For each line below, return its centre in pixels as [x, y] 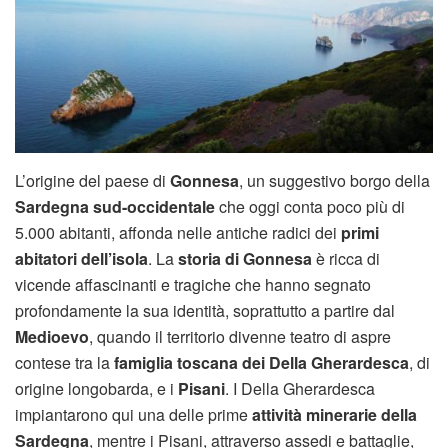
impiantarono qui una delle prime [133, 414]
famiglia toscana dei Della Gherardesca [261, 362]
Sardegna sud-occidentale [115, 206]
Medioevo [52, 336]
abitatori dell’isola [81, 258]
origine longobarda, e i [96, 388]
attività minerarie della [334, 414]
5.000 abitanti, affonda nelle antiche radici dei [178, 232]
